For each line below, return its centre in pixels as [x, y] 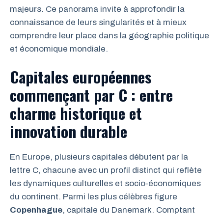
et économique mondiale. [59, 49]
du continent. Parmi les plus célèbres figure [94, 197]
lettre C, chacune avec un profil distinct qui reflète [106, 170]
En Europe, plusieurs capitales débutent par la [99, 157]
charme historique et [76, 113]
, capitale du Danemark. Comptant [129, 210]
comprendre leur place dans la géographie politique [110, 35]
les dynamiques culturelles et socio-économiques [105, 183]
